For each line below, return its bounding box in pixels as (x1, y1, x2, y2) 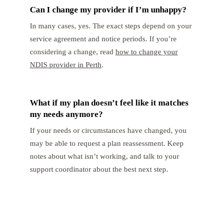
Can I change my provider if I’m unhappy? (30, 4, 187, 14)
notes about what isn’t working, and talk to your (30, 151, 179, 160)
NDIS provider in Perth (30, 60, 102, 69)
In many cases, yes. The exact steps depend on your (30, 21, 192, 30)
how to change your (115, 47, 178, 56)
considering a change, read (30, 47, 115, 56)
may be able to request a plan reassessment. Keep (30, 138, 184, 147)
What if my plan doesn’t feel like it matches (30, 98, 189, 108)
